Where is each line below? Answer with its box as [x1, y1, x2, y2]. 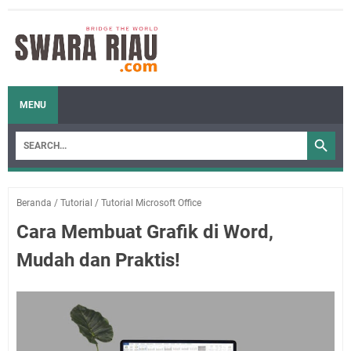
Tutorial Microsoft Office [101, 197, 201, 208]
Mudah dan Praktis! [16, 249, 180, 271]
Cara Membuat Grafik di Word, [16, 221, 273, 243]
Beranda [16, 197, 52, 208]
